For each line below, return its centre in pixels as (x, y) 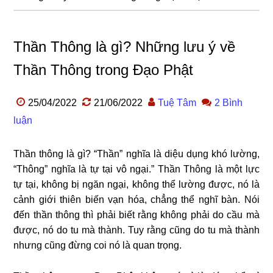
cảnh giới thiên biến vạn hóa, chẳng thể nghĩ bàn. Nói (136, 200)
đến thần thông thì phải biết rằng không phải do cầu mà (136, 215)
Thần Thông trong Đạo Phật (104, 70)
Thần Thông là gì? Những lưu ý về (125, 47)
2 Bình (229, 103)
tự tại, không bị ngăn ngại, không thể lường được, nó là (136, 185)
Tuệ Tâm (177, 103)
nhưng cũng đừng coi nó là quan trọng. (98, 246)
